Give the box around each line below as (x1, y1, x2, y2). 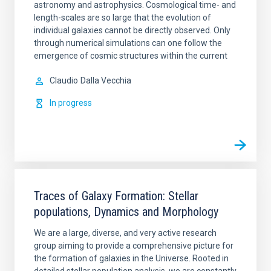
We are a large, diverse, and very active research (34, 228, 217, 238)
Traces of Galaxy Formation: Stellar (34, 189, 198, 203)
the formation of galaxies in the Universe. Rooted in (34, 253, 229, 263)
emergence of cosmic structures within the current (34, 51, 227, 60)
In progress (50, 98, 92, 108)
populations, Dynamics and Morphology (34, 204, 218, 219)
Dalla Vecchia (80, 76, 131, 85)
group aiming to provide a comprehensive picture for (34, 241, 233, 250)
